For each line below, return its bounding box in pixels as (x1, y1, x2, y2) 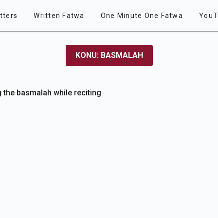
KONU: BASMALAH (75, 51, 143, 60)
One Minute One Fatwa (100, 12, 183, 19)
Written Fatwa (34, 12, 85, 19)
